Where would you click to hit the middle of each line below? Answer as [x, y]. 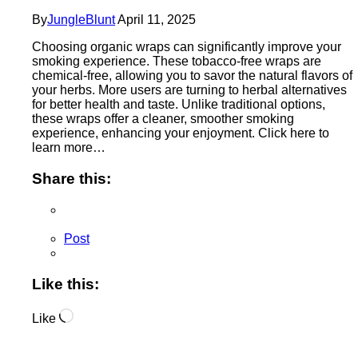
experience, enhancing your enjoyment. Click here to [181, 133]
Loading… [102, 314]
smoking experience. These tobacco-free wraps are [177, 62]
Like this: [66, 284]
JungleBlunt [81, 20]
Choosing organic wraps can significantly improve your [187, 47]
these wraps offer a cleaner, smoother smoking [163, 119]
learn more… [69, 148]
